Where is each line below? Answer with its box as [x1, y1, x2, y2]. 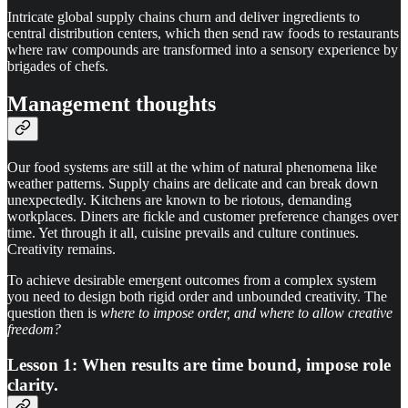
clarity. [7, 375, 58, 395]
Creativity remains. [7, 241, 116, 258]
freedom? [7, 321, 61, 338]
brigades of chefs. [7, 57, 108, 74]
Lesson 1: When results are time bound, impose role [7, 355, 391, 375]
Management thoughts [7, 92, 216, 117]
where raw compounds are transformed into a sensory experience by [7, 41, 398, 57]
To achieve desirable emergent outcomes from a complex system [7, 272, 376, 289]
